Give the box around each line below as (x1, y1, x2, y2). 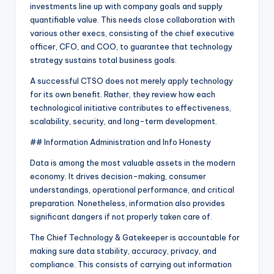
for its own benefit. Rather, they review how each (30, 89, 215, 100)
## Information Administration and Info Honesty (30, 137, 211, 147)
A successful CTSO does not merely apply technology (30, 76, 233, 86)
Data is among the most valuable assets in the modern (30, 158, 235, 168)
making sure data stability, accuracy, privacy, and (30, 246, 217, 256)
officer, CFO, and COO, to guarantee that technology (30, 42, 232, 52)
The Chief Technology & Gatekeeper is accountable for (30, 232, 240, 243)
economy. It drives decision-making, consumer (30, 171, 206, 182)
